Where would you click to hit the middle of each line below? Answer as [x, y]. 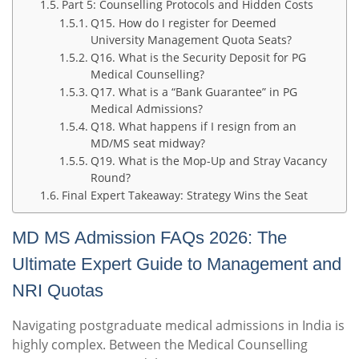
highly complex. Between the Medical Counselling [160, 345]
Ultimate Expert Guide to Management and [177, 264]
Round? [110, 178]
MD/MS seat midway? [147, 143]
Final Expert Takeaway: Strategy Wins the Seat [184, 196]
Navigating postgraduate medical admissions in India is [178, 326]
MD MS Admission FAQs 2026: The [149, 238]
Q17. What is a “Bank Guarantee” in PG [194, 92]
